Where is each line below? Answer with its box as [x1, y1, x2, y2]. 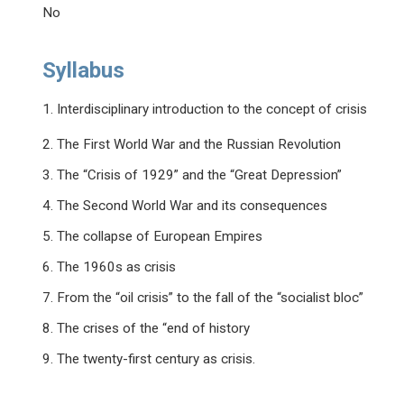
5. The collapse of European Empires [42, 228, 263, 245]
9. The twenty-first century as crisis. [42, 351, 256, 368]
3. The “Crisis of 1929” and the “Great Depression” [42, 167, 343, 184]
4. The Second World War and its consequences [42, 197, 328, 215]
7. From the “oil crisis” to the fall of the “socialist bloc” [42, 289, 364, 307]
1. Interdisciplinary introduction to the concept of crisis [42, 101, 368, 118]
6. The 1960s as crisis [42, 259, 177, 276]
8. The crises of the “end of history [42, 320, 251, 337]
